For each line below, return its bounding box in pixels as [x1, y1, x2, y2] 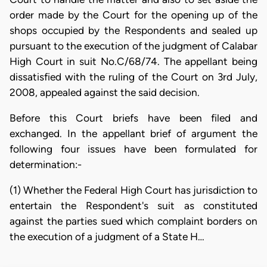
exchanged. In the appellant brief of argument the [10, 128, 257, 139]
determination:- [10, 159, 82, 170]
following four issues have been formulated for [10, 143, 257, 155]
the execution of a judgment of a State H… [10, 231, 204, 243]
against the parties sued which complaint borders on [10, 215, 257, 228]
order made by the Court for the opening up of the [10, 8, 257, 21]
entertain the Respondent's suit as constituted [10, 200, 257, 212]
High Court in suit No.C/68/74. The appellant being [10, 55, 257, 67]
